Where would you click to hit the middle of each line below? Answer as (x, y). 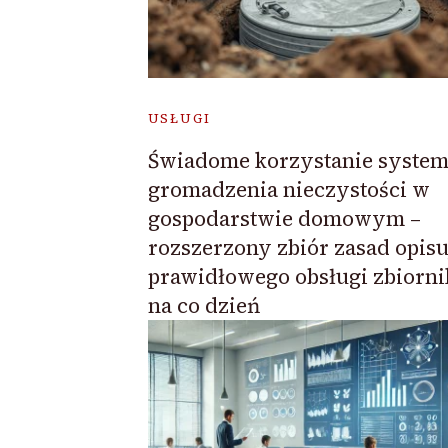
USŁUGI (179, 119)
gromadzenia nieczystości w (288, 190)
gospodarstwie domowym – (284, 219)
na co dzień (203, 306)
